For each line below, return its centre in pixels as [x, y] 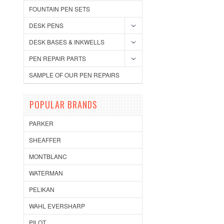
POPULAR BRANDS [63, 104]
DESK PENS [46, 25]
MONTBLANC [48, 156]
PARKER [41, 123]
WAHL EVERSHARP [57, 206]
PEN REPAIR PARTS [57, 58]
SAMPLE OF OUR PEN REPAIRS [74, 75]
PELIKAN [42, 189]
